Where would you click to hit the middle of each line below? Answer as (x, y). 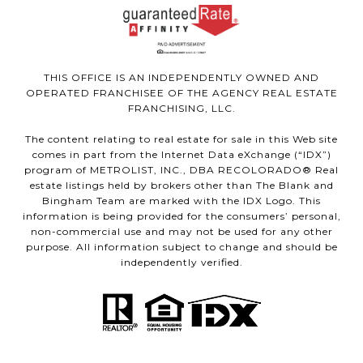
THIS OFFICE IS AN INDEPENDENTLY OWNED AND (181, 77)
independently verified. (181, 262)
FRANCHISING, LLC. (181, 108)
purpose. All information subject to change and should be (181, 246)
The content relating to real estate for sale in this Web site (181, 139)
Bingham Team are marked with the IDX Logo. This (181, 200)
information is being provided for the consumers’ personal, (181, 216)
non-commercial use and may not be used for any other (181, 231)
